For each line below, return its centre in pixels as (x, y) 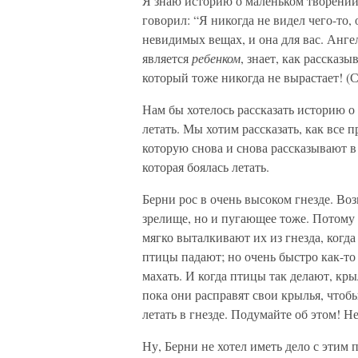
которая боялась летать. (206, 167)
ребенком (216, 58)
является (167, 58)
